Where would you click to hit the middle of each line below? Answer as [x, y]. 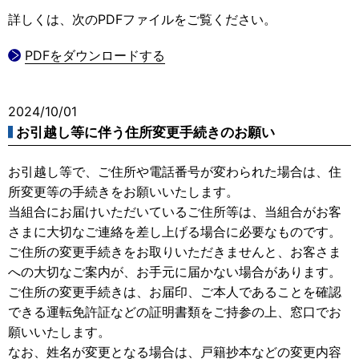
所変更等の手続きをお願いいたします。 [123, 191]
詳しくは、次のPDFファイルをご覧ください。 [142, 19]
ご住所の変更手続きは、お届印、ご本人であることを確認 [175, 291]
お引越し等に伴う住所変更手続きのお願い [145, 132]
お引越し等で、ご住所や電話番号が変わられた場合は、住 [175, 171]
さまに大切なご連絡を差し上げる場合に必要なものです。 [175, 231]
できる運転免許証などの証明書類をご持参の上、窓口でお [175, 311]
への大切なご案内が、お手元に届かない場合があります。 [175, 271]
